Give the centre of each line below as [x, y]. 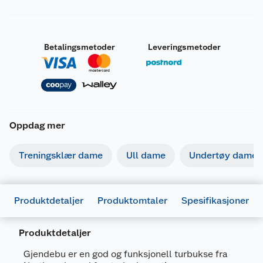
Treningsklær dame [61, 156]
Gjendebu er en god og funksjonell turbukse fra [126, 254]
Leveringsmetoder [184, 47]
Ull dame [146, 156]
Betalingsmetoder [79, 47]
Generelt [44, 246]
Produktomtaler [132, 200]
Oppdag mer [37, 125]
